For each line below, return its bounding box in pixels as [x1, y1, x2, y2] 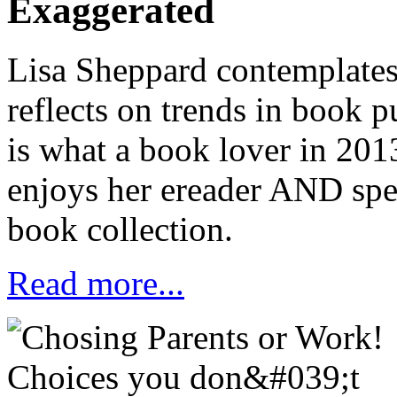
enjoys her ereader [7, 169, 269, 208]
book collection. [7, 209, 233, 248]
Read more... [7, 263, 184, 302]
